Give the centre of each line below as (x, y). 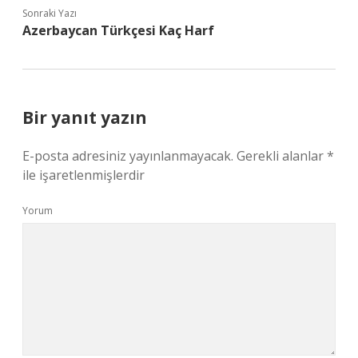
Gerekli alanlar (282, 156)
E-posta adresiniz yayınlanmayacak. (128, 156)
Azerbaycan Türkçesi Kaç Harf (118, 30)
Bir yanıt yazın (85, 117)
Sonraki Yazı (50, 13)
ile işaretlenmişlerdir (84, 175)
